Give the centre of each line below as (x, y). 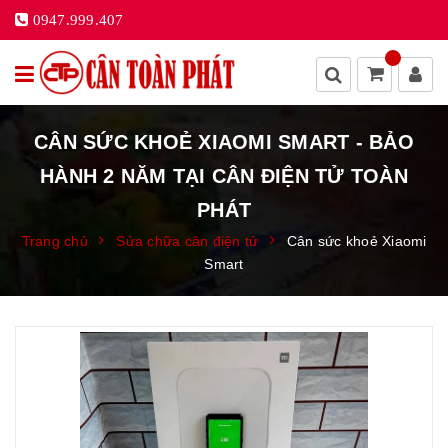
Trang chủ (54, 240)
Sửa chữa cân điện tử (187, 240)
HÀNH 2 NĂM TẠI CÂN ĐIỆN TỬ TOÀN (224, 175)
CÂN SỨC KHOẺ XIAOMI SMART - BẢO (224, 141)
